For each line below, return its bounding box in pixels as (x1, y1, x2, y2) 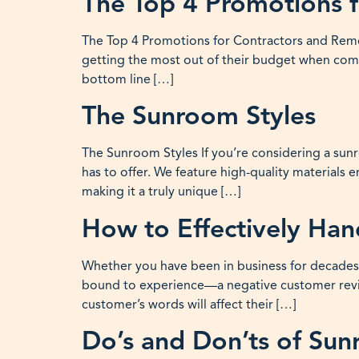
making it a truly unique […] (82, 184, 240, 200)
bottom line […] (82, 71, 173, 87)
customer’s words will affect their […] (82, 296, 296, 313)
